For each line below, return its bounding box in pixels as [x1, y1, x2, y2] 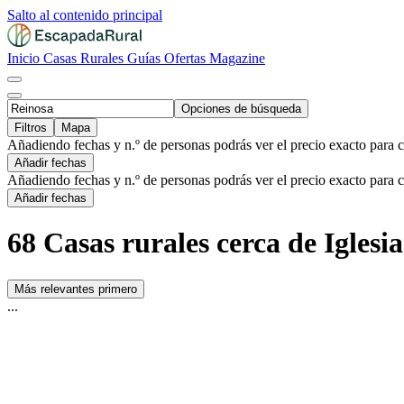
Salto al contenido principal [7, 7, 162, 23]
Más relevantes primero [14, 281, 137, 296]
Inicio [7, 50, 43, 66]
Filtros [14, 121, 47, 134]
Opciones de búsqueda [181, 102, 301, 115]
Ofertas [164, 50, 209, 66]
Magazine [209, 50, 265, 66]
